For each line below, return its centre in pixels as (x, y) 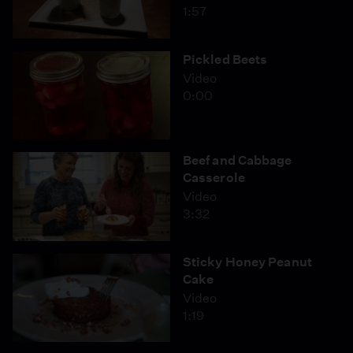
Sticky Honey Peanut (247, 262)
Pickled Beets (225, 59)
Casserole (214, 178)
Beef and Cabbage (238, 160)
